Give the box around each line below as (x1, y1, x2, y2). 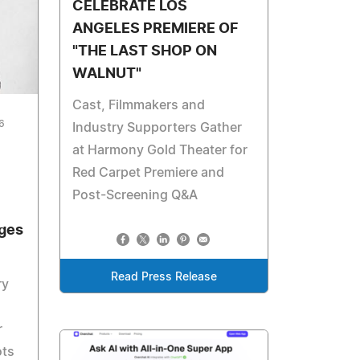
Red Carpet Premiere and (72, 166, 225, 179)
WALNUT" (72, 66, 142, 81)
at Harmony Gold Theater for (72, 143, 248, 157)
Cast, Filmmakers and (72, 98, 206, 112)
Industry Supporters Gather (72, 121, 243, 134)
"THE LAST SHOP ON (72, 43, 218, 59)
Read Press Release (111, 271, 218, 283)
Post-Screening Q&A (72, 188, 198, 202)
